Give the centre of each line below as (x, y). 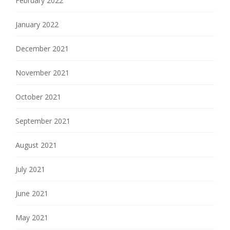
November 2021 (42, 73)
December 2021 (42, 49)
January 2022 (37, 25)
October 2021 (38, 97)
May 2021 (32, 218)
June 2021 (32, 194)
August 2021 (36, 145)
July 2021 (30, 169)
